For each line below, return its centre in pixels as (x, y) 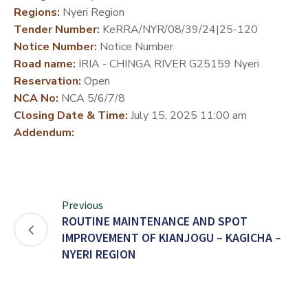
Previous (83, 205)
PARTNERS (33, 37)
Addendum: (44, 132)
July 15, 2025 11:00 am (187, 115)
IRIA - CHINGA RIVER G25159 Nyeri (167, 64)
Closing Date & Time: (71, 115)
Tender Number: (57, 29)
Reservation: (47, 81)
